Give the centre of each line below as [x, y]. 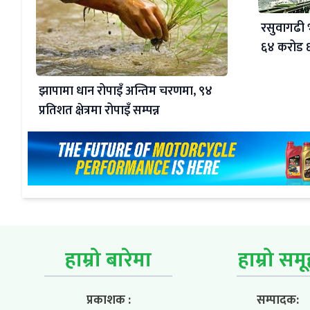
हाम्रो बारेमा [108, 261]
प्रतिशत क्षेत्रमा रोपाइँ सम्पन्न [99, 111]
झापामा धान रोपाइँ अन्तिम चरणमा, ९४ [126, 92]
